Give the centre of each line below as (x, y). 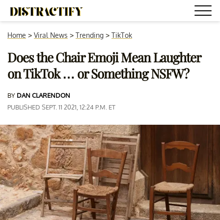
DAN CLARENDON (43, 95)
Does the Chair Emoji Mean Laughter (104, 57)
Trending (90, 35)
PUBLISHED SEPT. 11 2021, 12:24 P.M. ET (61, 107)
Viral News (51, 35)
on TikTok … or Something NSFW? (98, 73)
